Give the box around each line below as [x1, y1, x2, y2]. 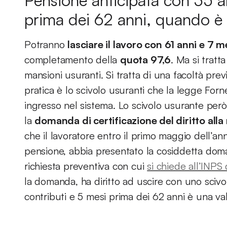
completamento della [24, 53, 121, 66]
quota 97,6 [120, 53, 171, 66]
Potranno [24, 38, 68, 51]
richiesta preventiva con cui [24, 160, 147, 172]
